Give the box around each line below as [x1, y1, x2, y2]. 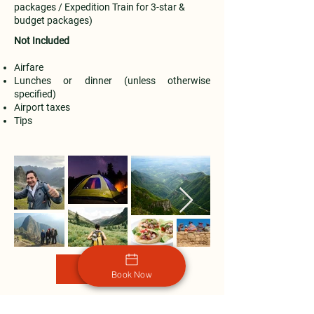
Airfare [14, 62, 43, 73]
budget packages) [14, 15, 93, 26]
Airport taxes [14, 102, 70, 113]
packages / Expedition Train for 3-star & [14, 1, 185, 13]
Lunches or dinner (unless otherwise [14, 75, 210, 86]
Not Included [14, 35, 69, 46]
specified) [14, 88, 56, 100]
